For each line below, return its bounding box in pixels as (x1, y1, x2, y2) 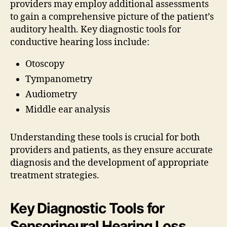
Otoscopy (25, 58, 64, 70)
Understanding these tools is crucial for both (10, 131, 200, 143)
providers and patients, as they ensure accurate (10, 144, 213, 156)
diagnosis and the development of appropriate (10, 157, 209, 169)
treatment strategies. (10, 169, 99, 181)
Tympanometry (25, 73, 92, 85)
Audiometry (25, 88, 77, 100)
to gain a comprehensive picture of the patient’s (10, 11, 214, 23)
